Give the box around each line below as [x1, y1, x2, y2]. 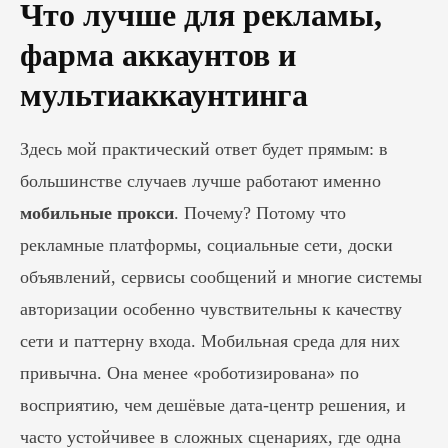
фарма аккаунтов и [20, 37, 296, 73]
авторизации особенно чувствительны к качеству [20, 299, 402, 319]
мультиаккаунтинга [20, 77, 308, 113]
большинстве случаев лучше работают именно [20, 171, 381, 191]
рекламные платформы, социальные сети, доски [20, 235, 393, 255]
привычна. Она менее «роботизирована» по [20, 363, 359, 383]
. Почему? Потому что [174, 203, 346, 223]
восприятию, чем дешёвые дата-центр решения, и [20, 395, 406, 415]
